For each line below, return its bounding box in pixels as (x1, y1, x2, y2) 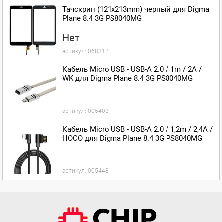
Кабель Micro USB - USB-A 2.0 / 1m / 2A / (62, 65, 202, 74)
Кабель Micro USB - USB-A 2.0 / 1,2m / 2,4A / (62, 125, 213, 134)
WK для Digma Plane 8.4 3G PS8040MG (62, 74, 193, 83)
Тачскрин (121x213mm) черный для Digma (62, 5, 209, 14)
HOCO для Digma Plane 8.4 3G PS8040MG (62, 134, 202, 143)
